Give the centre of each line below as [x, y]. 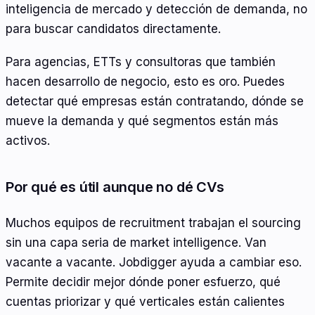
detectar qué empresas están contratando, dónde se [155, 102]
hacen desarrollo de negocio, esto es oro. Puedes [145, 82]
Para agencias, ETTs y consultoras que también [141, 62]
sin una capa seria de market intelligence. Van [136, 242]
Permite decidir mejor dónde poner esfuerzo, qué [143, 282]
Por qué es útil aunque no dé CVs [115, 187]
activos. [28, 141]
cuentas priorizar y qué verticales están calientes [145, 301]
